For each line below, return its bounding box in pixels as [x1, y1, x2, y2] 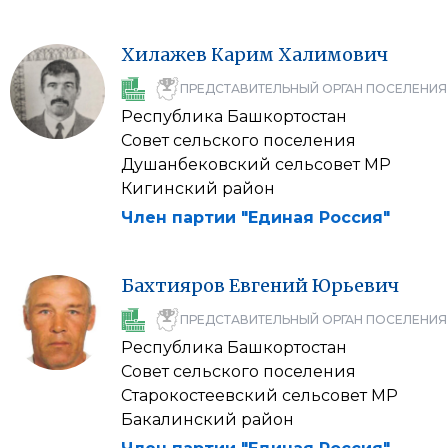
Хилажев [121, 43, 207, 66]
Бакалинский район [121, 410, 294, 429]
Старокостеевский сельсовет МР [121, 386, 398, 405]
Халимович [278, 43, 388, 66]
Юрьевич [312, 274, 399, 297]
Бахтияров [121, 274, 225, 297]
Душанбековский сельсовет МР [121, 155, 391, 174]
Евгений [229, 274, 308, 297]
